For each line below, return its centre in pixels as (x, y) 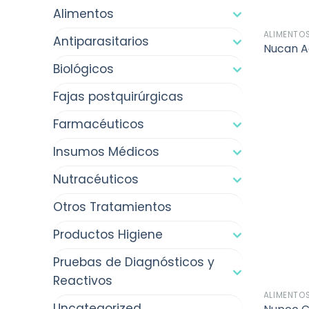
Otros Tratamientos (112, 207)
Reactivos (83, 280)
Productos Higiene (108, 234)
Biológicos (83, 69)
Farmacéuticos (99, 124)
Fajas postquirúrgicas (118, 96)
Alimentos (83, 13)
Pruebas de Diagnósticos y (134, 262)
